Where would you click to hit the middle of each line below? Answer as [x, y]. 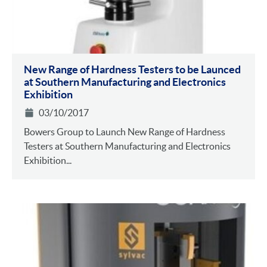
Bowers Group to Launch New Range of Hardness [125, 132]
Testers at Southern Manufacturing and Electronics [127, 146]
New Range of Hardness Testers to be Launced [132, 70]
